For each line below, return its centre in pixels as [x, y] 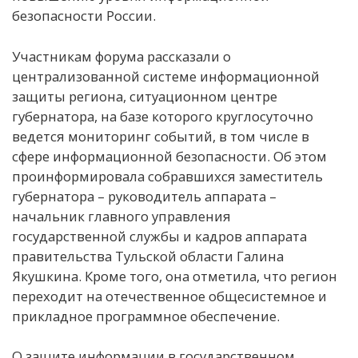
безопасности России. [84, 16]
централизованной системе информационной [166, 76]
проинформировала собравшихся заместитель [167, 176]
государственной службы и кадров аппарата [159, 236]
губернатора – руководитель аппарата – [144, 196]
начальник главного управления [121, 216]
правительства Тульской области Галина [148, 256]
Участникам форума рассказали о [121, 56]
